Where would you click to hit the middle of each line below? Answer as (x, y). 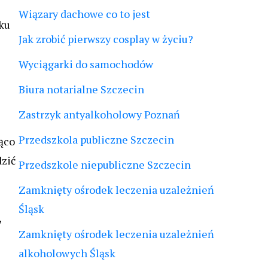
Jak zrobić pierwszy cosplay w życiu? (106, 39)
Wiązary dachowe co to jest (84, 14)
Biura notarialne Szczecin (81, 89)
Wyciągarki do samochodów (86, 64)
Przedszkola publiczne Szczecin (96, 139)
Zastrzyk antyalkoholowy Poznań (99, 114)
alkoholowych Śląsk (67, 253)
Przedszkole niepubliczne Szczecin (105, 165)
